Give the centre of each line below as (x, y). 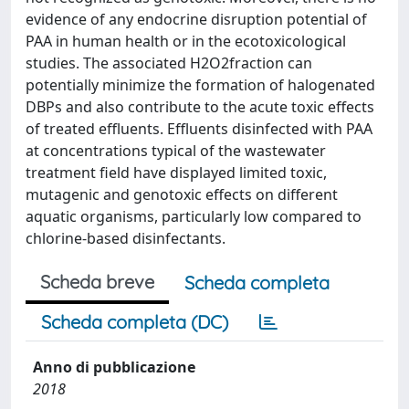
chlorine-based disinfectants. (126, 238)
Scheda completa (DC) (135, 322)
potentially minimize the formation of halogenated (200, 85)
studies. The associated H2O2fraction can (169, 63)
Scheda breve (97, 282)
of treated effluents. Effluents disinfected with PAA (199, 129)
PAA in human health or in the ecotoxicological (186, 41)
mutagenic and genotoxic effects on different (182, 194)
